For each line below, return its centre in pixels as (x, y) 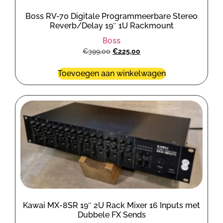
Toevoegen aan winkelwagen (111, 73)
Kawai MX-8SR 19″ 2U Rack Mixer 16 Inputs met (111, 205)
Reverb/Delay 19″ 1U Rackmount (111, 25)
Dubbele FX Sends (111, 215)
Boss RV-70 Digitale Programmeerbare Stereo (111, 16)
